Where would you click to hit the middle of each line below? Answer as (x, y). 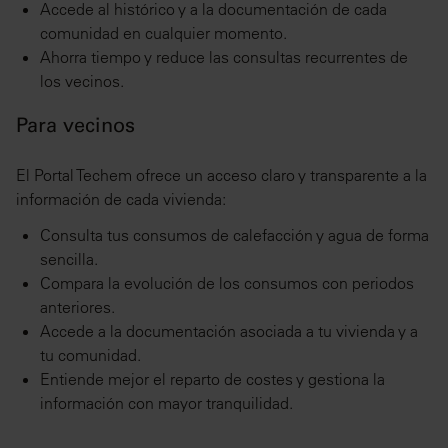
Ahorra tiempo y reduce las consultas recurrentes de (224, 57)
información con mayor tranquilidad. (166, 403)
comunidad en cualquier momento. (163, 33)
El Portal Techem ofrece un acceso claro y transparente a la (221, 175)
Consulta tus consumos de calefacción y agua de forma (234, 235)
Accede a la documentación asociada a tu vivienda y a (229, 331)
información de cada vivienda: (121, 199)
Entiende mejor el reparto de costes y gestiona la (212, 379)
